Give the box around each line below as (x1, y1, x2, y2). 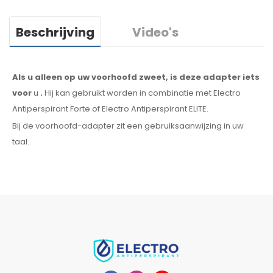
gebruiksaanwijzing (144, 120, 222, 132)
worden (105, 87, 140, 99)
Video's (132, 24, 179, 41)
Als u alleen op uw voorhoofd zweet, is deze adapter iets (12, 71, 260, 83)
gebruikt (72, 87, 105, 99)
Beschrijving (16, 24, 94, 41)
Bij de (12, 120, 35, 132)
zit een (115, 120, 144, 132)
